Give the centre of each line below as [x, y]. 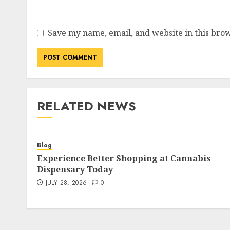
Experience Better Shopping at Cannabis [124, 158]
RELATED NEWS [87, 106]
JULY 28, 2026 [66, 183]
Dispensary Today [75, 169]
